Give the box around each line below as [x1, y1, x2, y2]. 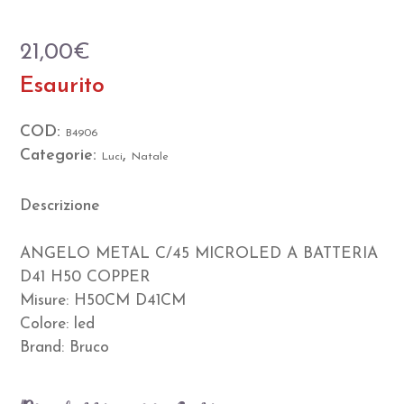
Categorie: [20, 148, 103, 164]
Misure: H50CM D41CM [20, 293, 187, 309]
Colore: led [20, 317, 96, 333]
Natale [132, 151, 170, 163]
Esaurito [20, 75, 106, 98]
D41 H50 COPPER [20, 270, 151, 286]
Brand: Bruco [20, 340, 110, 356]
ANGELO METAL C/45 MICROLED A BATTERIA [20, 246, 379, 262]
